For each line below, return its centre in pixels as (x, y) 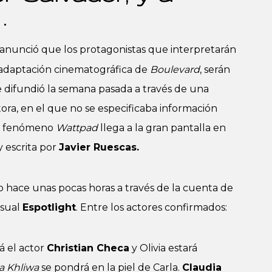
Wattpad (77, 128)
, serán (215, 70)
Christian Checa (88, 248)
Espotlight (49, 207)
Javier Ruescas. (99, 147)
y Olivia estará (163, 248)
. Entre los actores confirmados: (151, 207)
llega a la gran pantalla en (162, 128)
